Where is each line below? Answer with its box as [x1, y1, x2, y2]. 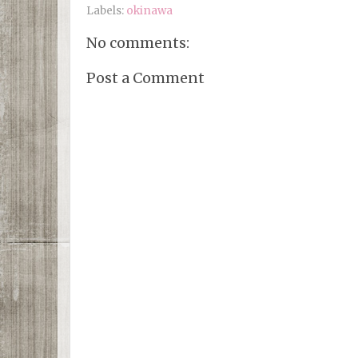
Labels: [86, 4, 126, 18]
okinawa [126, 4, 173, 18]
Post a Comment [86, 68, 205, 87]
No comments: [86, 34, 189, 53]
